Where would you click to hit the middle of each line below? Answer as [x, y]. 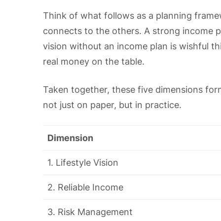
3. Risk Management [90, 212]
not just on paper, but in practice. [112, 105]
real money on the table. [94, 61]
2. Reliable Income [85, 187]
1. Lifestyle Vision [83, 163]
